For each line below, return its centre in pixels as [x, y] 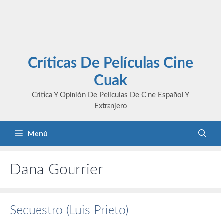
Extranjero [110, 106]
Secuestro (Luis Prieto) [69, 210]
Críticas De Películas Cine [110, 63]
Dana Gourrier [56, 170]
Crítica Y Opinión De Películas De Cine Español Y [110, 95]
